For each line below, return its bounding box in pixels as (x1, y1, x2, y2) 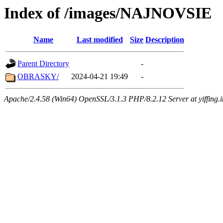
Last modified (76, 35, 123, 44)
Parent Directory (17, 59, 69, 68)
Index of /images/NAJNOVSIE (4, 4, 212, 22)
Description (145, 35, 184, 44)
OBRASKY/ (17, 72, 59, 81)
